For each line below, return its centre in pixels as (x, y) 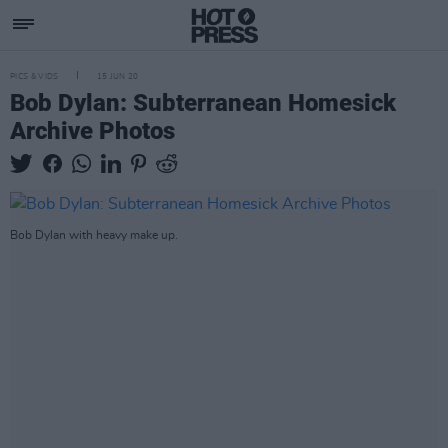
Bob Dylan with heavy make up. (94, 235)
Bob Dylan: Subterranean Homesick (203, 103)
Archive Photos (92, 131)
